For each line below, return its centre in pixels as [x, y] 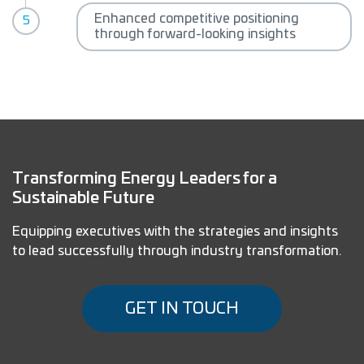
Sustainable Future [83, 198]
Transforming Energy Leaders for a [145, 178]
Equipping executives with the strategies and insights [175, 231]
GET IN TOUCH [182, 308]
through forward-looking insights [195, 34]
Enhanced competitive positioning [197, 18]
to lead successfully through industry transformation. [177, 251]
